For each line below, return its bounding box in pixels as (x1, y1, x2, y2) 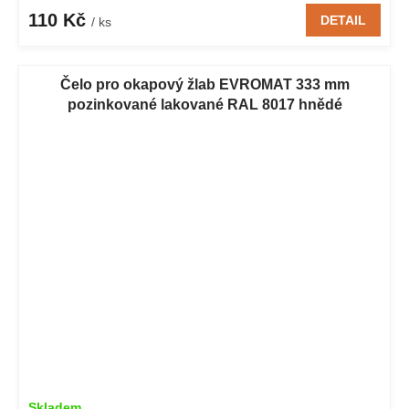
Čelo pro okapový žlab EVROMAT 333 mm (59, 76, 350, 92)
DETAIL (320, 12, 366, 27)
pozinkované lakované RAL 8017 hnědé (67, 96, 342, 112)
